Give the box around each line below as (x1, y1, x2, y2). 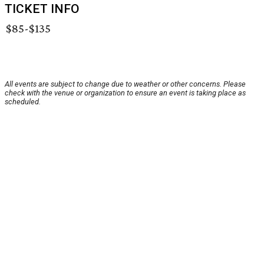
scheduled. (5, 97, 41, 107)
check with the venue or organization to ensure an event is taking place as (5, 88, 246, 98)
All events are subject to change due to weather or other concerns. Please (5, 80, 246, 89)
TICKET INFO (5, 2, 80, 16)
